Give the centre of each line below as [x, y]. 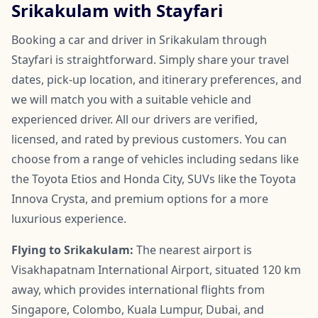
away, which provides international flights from [138, 289]
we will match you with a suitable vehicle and [131, 99]
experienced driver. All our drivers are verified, [135, 119]
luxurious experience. [69, 218]
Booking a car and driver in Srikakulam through [139, 39]
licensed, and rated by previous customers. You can [149, 139]
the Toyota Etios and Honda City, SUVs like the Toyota [154, 179]
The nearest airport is [193, 250]
